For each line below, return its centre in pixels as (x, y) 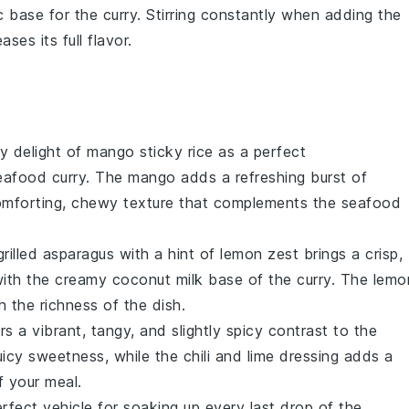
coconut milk (157, 280)
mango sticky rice (150, 152)
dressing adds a (334, 357)
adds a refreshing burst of (271, 178)
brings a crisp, (351, 254)
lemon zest (259, 254)
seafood (371, 203)
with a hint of (167, 254)
